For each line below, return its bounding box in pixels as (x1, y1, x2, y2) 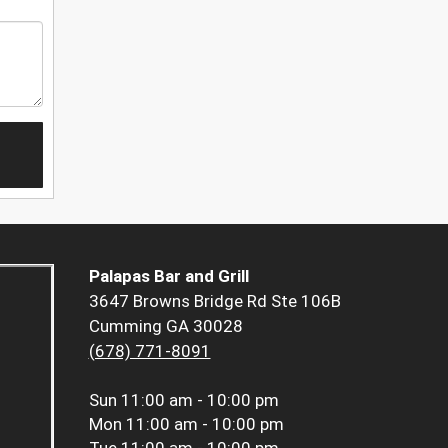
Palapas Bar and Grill (88, 266, 249, 287)
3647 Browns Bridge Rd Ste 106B (88, 291, 341, 312)
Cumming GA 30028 (88, 316, 243, 337)
